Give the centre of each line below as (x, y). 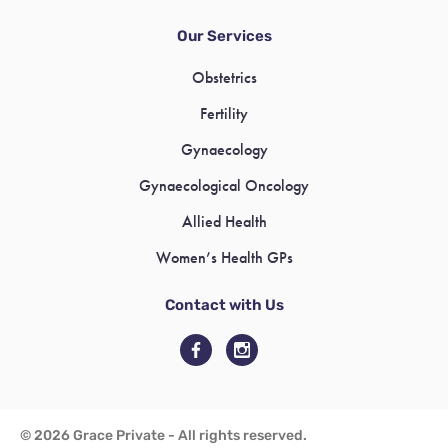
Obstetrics (224, 77)
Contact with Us (224, 305)
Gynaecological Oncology (224, 185)
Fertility (224, 113)
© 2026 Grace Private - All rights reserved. (163, 435)
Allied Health (224, 221)
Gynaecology (224, 149)
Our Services (224, 36)
